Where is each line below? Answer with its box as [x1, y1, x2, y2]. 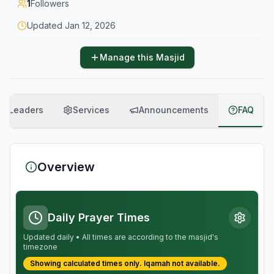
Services [73, 105, 109, 115]
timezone [23, 242, 57, 251]
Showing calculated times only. [30, 259, 142, 268]
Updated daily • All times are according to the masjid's [23, 232, 218, 242]
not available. [170, 259, 220, 268]
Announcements [139, 105, 209, 115]
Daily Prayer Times [48, 211, 150, 224]
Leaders [9, 105, 43, 115]
